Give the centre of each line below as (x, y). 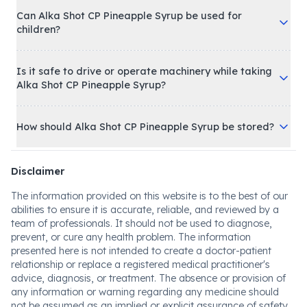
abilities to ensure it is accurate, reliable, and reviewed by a (145, 240)
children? (38, 60)
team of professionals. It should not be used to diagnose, (142, 254)
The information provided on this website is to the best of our (149, 226)
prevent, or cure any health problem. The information (131, 268)
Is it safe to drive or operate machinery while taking (144, 102)
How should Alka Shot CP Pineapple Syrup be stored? (145, 157)
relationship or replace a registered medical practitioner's (140, 295)
